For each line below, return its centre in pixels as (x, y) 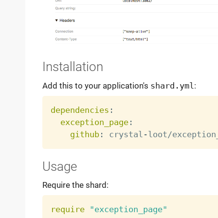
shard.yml (172, 85)
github (84, 134)
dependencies (80, 110)
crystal (123, 134)
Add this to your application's (96, 85)
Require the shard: (75, 185)
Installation (73, 67)
